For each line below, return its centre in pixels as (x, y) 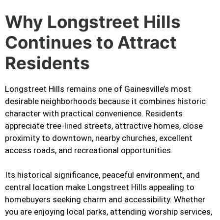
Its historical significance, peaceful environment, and (102, 175)
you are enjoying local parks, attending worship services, (109, 212)
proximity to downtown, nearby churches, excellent (99, 138)
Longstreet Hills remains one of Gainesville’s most (98, 89)
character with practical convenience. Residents (94, 113)
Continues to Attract (91, 42)
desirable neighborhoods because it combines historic (105, 101)
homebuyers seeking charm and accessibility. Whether (105, 200)
